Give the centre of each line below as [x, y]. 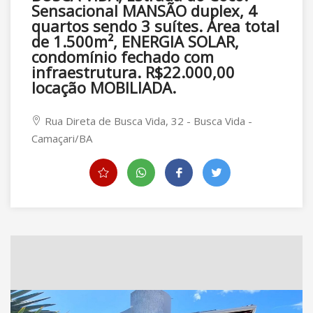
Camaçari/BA [62, 138]
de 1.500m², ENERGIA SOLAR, [135, 41]
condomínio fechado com [123, 57]
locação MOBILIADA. [104, 87]
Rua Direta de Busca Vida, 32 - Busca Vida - [147, 121]
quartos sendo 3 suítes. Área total [155, 26]
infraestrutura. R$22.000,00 [133, 72]
